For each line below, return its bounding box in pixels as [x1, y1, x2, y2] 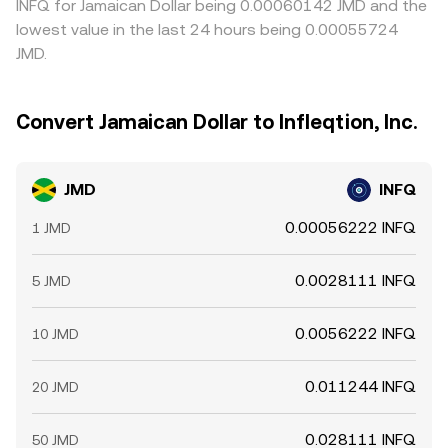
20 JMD [32, 379, 79, 395]
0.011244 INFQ [305, 377, 416, 396]
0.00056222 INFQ [285, 218, 416, 237]
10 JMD [32, 326, 79, 342]
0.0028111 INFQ [295, 271, 416, 290]
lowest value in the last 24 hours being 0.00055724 [16, 20, 398, 39]
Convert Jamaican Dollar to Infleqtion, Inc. [16, 110, 418, 134]
